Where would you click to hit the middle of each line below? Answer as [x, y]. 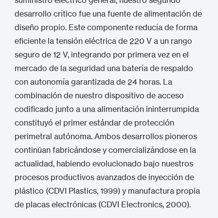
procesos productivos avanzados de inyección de [104, 177]
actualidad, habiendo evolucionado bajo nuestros [104, 163]
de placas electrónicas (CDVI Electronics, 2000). [103, 204]
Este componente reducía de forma [132, 27]
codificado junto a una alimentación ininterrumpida [107, 109]
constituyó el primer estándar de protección [94, 123]
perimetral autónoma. [54, 136]
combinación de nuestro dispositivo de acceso [99, 95]
